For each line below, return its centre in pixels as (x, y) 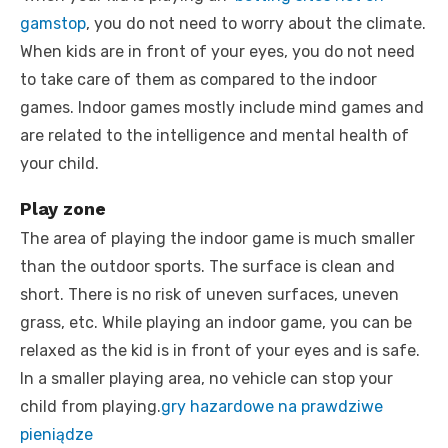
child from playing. (90, 406)
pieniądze (56, 434)
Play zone (63, 208)
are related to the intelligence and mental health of (214, 135)
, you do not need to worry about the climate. (256, 23)
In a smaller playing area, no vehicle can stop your (206, 378)
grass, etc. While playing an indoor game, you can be (216, 322)
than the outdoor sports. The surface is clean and (207, 266)
